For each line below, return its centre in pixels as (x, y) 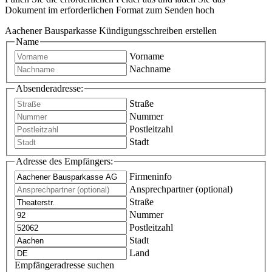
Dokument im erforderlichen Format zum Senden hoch (110, 10)
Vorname (147, 56)
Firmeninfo (151, 176)
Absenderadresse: (49, 89)
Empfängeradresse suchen (64, 265)
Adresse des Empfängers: (64, 161)
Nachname (150, 69)
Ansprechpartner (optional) (181, 189)
